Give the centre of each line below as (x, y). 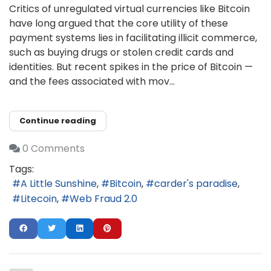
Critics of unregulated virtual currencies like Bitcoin (129, 9)
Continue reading (58, 121)
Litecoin (39, 198)
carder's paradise (196, 184)
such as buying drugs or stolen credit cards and (121, 52)
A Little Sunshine (59, 184)
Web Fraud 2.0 (103, 198)
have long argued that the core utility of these (119, 23)
